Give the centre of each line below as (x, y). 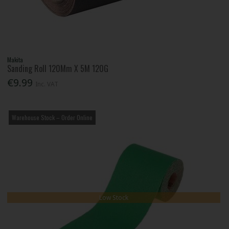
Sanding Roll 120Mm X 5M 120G (58, 68)
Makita (15, 59)
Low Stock (114, 197)
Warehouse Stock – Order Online (52, 117)
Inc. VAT (47, 84)
